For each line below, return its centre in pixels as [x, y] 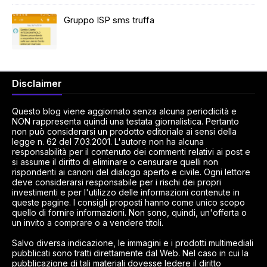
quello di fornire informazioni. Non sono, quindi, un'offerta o [129, 212]
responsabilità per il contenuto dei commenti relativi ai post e [131, 152]
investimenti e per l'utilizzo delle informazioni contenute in [126, 192]
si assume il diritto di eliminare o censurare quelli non [115, 162]
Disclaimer [37, 83]
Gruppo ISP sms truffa [109, 20]
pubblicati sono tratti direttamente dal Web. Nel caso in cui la [130, 253]
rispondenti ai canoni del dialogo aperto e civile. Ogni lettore [131, 172]
